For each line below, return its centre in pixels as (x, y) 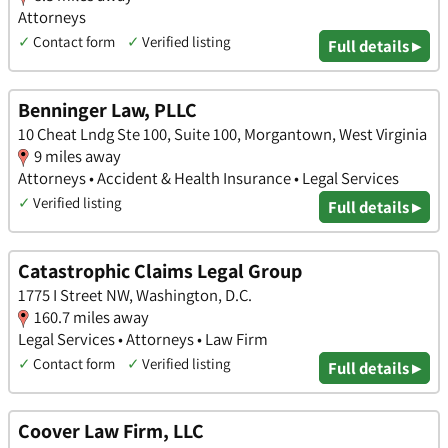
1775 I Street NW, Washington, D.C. (135, 294)
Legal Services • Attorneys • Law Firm (143, 338)
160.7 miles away (91, 316)
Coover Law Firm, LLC (111, 431)
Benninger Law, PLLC (107, 109)
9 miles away (77, 155)
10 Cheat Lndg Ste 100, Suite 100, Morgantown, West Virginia (222, 133)
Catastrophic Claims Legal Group (160, 270)
